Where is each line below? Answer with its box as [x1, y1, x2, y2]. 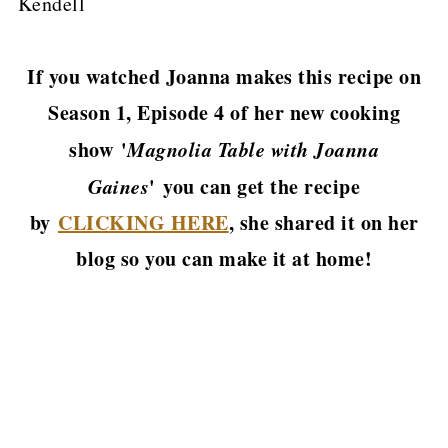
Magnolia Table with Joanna [127, 134, 379, 163]
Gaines [88, 171, 149, 200]
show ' [69, 134, 127, 164]
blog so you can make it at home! [76, 243, 372, 273]
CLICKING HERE [58, 207, 229, 237]
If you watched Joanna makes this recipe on [27, 61, 421, 91]
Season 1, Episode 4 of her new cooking [48, 97, 400, 127]
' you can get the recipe [149, 171, 360, 201]
